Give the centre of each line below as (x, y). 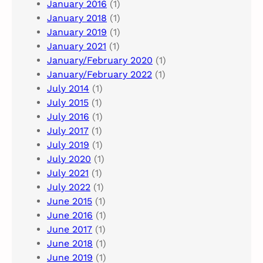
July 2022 (69, 187)
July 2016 (68, 117)
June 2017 (70, 230)
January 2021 (77, 46)
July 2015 (68, 103)
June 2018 (70, 244)
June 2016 (70, 215)
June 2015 (70, 201)
